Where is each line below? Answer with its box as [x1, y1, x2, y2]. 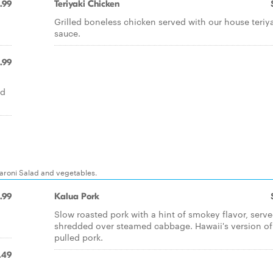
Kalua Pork [54, 191, 99, 202]
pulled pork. [54, 231, 103, 243]
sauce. [54, 27, 80, 39]
